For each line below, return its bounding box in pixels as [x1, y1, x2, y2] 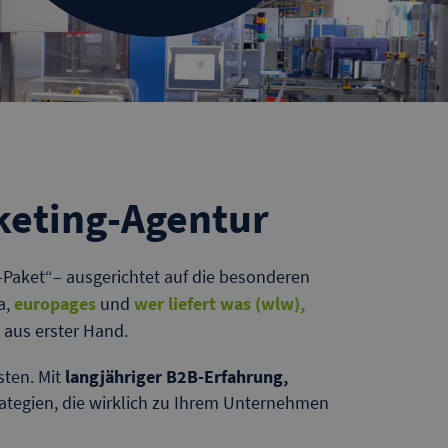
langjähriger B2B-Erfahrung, [64, 364, 288, 388]
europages [14, 291, 96, 315]
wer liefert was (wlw [134, 291, 294, 315]
